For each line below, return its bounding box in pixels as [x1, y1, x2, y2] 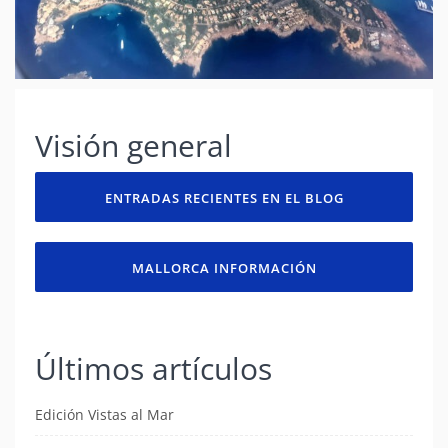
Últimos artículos [35, 348, 272, 390]
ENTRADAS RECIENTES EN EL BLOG [104, 189, 344, 208]
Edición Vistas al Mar [35, 405, 174, 425]
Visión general [35, 125, 232, 167]
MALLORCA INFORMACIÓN [131, 259, 317, 278]
